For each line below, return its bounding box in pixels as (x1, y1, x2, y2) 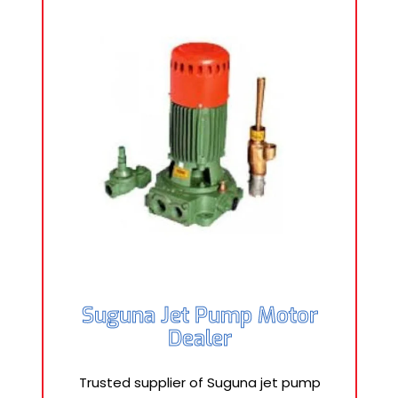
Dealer (167, 324, 232, 353)
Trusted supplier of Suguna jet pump (78, 373, 321, 392)
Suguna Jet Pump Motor (81, 301, 318, 330)
